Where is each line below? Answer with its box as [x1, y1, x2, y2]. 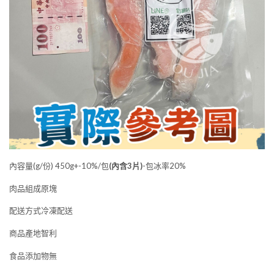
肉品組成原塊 [9, 183, 57, 193]
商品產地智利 [9, 228, 57, 239]
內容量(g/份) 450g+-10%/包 [9, 161, 109, 171]
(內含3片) [109, 161, 143, 171]
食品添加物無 [9, 250, 57, 261]
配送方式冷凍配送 [9, 206, 73, 216]
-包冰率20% [143, 161, 186, 171]
